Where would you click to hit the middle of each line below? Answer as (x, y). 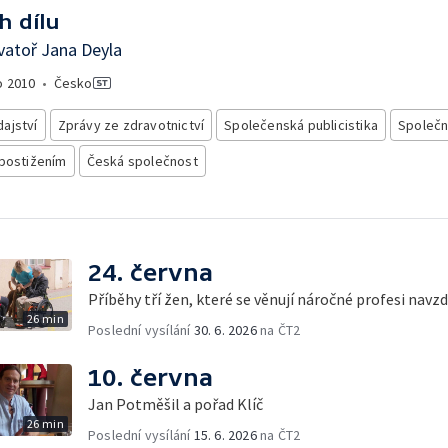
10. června (150, 377)
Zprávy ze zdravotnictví (131, 125)
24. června (150, 272)
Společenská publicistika (301, 125)
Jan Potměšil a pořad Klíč (175, 403)
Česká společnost (142, 161)
